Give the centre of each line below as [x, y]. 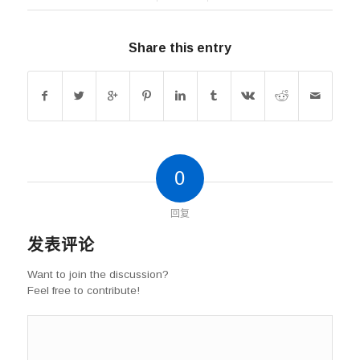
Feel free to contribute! [83, 291]
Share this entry [180, 48]
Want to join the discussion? [98, 275]
